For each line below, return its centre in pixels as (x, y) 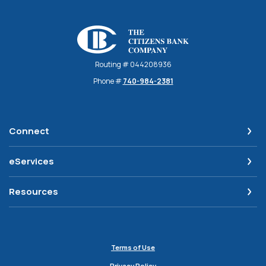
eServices (31, 161)
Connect (29, 131)
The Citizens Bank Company (131, 31)
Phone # (108, 81)
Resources (34, 192)
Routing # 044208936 (133, 65)
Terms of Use (133, 248)
